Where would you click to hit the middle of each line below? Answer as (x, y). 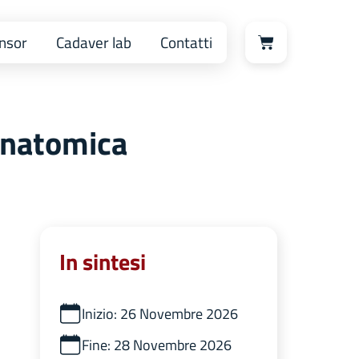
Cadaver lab (94, 42)
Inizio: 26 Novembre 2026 (159, 314)
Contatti (187, 42)
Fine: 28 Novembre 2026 (156, 345)
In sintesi (102, 262)
